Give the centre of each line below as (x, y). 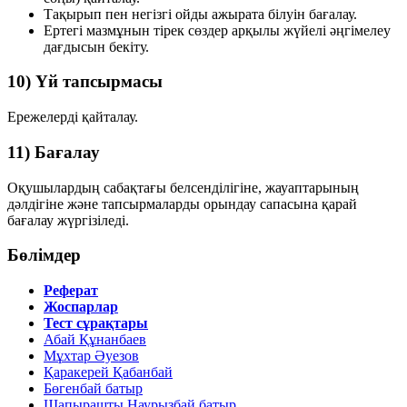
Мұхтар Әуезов (91, 356)
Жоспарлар (81, 307)
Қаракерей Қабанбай (108, 372)
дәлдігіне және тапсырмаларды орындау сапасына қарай (182, 203)
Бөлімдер (44, 255)
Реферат (71, 291)
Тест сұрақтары (96, 323)
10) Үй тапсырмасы (85, 82)
